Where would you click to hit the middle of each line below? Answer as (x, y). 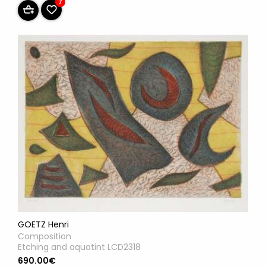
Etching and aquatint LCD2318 (79, 247)
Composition (45, 237)
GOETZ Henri (43, 225)
